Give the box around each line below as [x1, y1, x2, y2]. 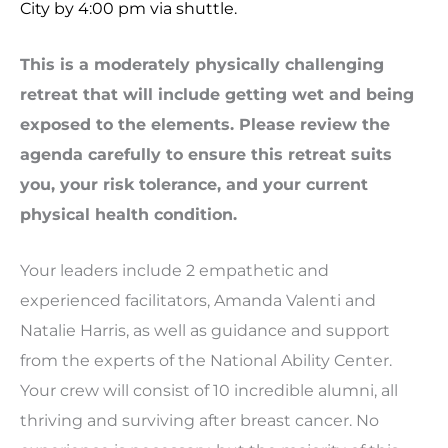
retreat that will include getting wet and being [20, 83, 414, 104]
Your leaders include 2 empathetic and [20, 260, 329, 281]
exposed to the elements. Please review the [20, 113, 390, 134]
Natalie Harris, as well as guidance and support [20, 320, 390, 341]
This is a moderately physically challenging [20, 53, 384, 74]
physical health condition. [20, 203, 242, 224]
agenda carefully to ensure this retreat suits [20, 143, 392, 164]
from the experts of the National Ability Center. [20, 350, 392, 371]
